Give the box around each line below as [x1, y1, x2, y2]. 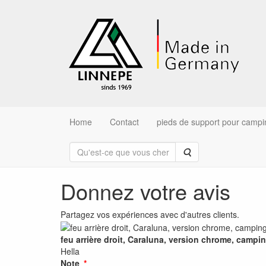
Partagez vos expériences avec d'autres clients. [61, 208, 239, 220]
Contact [110, 116, 139, 128]
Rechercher [191, 145, 235, 157]
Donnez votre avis [61, 176, 230, 206]
